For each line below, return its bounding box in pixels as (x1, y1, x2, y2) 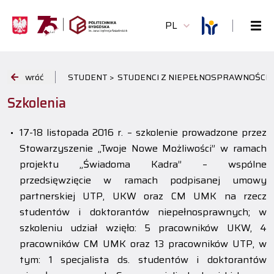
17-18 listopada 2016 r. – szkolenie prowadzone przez (20, 125, 267, 140)
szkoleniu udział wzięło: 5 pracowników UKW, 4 (20, 220, 267, 235)
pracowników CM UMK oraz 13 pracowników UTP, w (20, 236, 267, 251)
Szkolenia (7, 92, 66, 114)
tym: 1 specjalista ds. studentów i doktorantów (20, 252, 267, 267)
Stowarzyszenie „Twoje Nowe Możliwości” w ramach (20, 141, 267, 156)
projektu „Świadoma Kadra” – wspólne (20, 157, 267, 172)
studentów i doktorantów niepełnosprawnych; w (20, 204, 267, 220)
